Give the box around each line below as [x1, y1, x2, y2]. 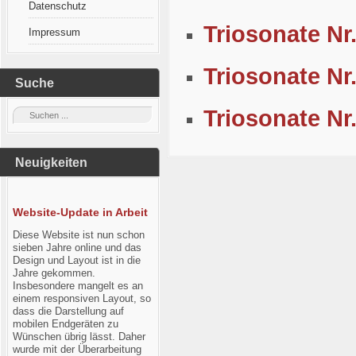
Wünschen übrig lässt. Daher [12, 331, 145, 342]
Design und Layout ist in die [12, 254, 141, 266]
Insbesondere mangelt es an [12, 280, 143, 292]
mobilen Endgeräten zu [12, 318, 118, 330]
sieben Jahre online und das [12, 242, 141, 253]
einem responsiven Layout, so [12, 292, 151, 304]
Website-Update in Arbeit [12, 206, 148, 219]
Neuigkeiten [15, 156, 87, 169]
